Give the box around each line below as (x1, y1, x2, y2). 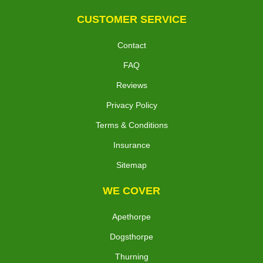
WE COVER (103, 185, 160, 197)
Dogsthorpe (110, 232, 153, 242)
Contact (117, 41, 146, 50)
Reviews (116, 80, 147, 90)
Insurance (113, 140, 150, 150)
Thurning (114, 252, 149, 262)
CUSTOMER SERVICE (76, 14, 187, 26)
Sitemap (116, 160, 147, 170)
